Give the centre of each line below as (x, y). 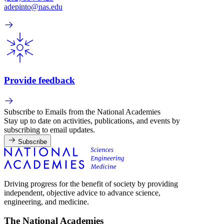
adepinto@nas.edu (33, 7)
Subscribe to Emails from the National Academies (82, 111)
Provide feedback (39, 80)
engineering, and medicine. (46, 201)
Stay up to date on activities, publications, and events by (92, 120)
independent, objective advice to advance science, (82, 192)
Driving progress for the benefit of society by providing (91, 183)
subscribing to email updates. (49, 129)
